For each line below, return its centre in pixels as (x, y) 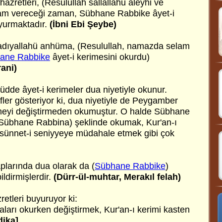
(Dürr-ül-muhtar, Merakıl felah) (117, 177)
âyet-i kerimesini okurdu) (100, 57)
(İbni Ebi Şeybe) (83, 24)
